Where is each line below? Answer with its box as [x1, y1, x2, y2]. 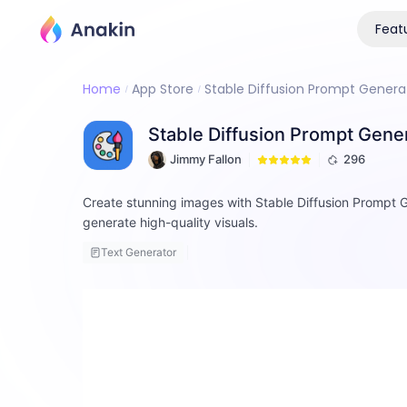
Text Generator [101, 244, 177, 259]
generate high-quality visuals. [83, 213, 259, 230]
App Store [132, 79, 194, 98]
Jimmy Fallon [170, 152, 243, 167]
